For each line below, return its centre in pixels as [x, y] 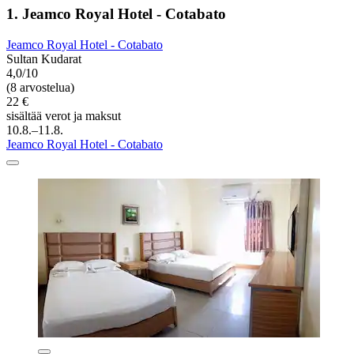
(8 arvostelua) [40, 87]
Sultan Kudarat [44, 58]
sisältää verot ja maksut [64, 115]
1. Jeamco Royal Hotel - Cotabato [116, 14]
